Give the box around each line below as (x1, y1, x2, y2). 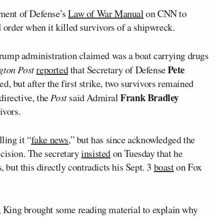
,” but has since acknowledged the (68, 132, 195, 146)
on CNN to (143, 6, 187, 20)
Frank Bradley (120, 90, 179, 105)
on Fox (174, 160, 202, 174)
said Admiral (66, 90, 121, 104)
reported (36, 63, 68, 76)
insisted (81, 146, 111, 160)
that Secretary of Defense (68, 63, 168, 76)
